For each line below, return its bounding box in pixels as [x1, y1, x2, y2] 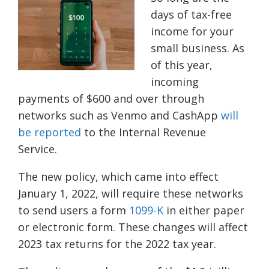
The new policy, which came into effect [18, 169, 219, 184]
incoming [151, 74, 199, 89]
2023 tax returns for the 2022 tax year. [18, 237, 218, 252]
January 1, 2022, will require [18, 186, 163, 201]
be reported [18, 125, 81, 140]
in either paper [163, 203, 244, 218]
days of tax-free [151, 7, 232, 22]
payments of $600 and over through [18, 91, 204, 106]
